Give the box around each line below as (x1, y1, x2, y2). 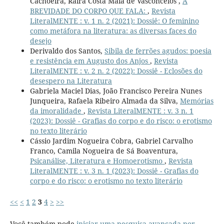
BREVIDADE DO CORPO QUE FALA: (29, 6, 147, 15)
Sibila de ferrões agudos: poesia (104, 46, 211, 55)
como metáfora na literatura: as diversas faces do (29, 26, 196, 35)
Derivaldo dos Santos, (29, 46, 104, 55)
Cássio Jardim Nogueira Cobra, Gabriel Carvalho (29, 136, 193, 145)
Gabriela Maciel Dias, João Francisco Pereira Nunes (29, 86, 202, 95)
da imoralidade (29, 106, 83, 115)
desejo (29, 36, 51, 45)
